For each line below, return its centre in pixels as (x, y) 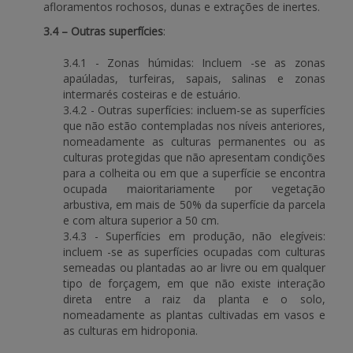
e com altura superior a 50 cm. (141, 220)
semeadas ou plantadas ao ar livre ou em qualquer (194, 268)
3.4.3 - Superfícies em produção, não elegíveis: (194, 236)
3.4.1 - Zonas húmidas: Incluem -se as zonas (194, 63)
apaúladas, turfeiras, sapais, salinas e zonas (194, 78)
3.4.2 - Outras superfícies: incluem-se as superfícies (194, 110)
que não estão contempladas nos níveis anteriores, (194, 126)
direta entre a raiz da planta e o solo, (194, 299)
